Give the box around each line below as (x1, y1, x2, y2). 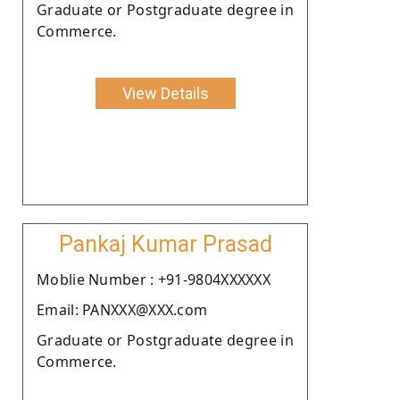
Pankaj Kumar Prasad (58, 230, 272, 257)
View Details (121, 83, 209, 103)
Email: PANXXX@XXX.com (37, 299, 208, 320)
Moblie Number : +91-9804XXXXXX (37, 269, 271, 289)
